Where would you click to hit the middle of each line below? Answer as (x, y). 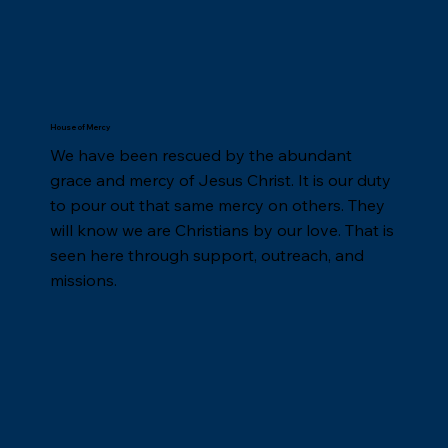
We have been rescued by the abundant (201, 155)
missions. (84, 280)
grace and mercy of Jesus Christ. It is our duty (221, 180)
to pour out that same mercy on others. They (218, 205)
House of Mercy (80, 127)
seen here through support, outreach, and (207, 255)
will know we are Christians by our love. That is (222, 230)
